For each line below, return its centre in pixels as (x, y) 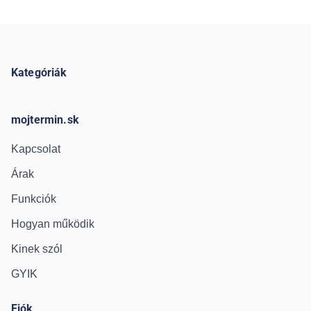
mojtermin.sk (45, 120)
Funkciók (34, 199)
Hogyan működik (53, 224)
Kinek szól (37, 249)
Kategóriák (39, 73)
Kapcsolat (36, 149)
